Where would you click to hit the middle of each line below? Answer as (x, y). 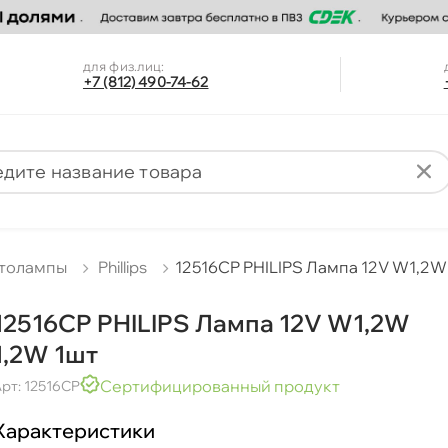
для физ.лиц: (123, 66)
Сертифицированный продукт (219, 386)
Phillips (123, 267)
